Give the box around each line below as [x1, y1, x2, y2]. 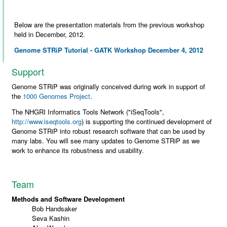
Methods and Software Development [12, 194, 125, 204]
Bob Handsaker [32, 204, 78, 213]
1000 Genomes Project [23, 91, 91, 101]
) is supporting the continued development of [82, 116, 212, 126]
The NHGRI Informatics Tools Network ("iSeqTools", [12, 106, 165, 117]
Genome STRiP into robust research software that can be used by [12, 126, 206, 136]
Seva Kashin [32, 213, 70, 223]
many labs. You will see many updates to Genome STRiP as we [12, 135, 200, 145]
